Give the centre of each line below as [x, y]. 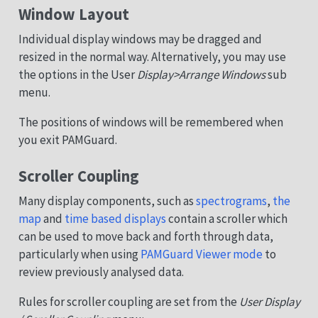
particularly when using [79, 254]
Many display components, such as [107, 201]
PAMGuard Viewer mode [201, 254]
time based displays [115, 218]
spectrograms [231, 201]
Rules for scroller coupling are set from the [128, 301]
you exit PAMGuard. [67, 139]
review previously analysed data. [101, 272]
